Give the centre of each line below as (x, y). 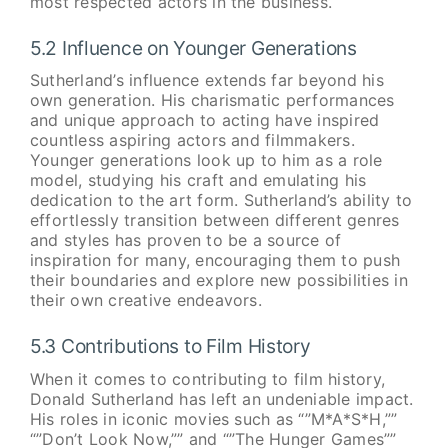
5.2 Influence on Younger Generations (193, 47)
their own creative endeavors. (145, 300)
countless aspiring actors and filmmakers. (192, 140)
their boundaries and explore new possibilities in (218, 280)
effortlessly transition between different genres (214, 220)
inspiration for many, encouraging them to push (215, 260)
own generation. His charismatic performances (212, 100)
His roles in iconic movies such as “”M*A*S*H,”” (213, 418)
